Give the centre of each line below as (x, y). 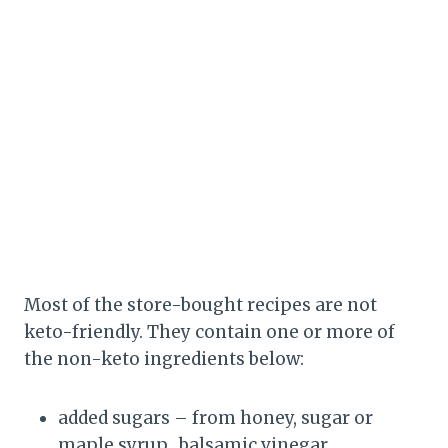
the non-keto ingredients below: (164, 359)
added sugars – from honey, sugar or (215, 418)
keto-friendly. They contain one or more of (209, 332)
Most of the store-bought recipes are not (200, 305)
